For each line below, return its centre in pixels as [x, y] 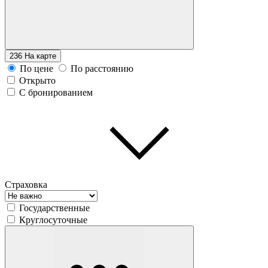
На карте [40, 56]
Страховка [26, 184]
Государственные [54, 208]
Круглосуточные [53, 220]
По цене [36, 68]
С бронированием [56, 92]
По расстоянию [102, 68]
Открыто [37, 80]
